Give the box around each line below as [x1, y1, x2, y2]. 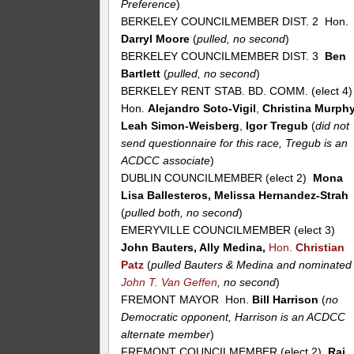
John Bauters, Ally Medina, [121, 241, 269, 254]
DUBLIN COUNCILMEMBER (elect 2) [121, 171, 314, 185]
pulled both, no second [125, 206, 239, 220]
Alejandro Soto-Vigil [148, 102, 257, 115]
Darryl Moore [121, 32, 190, 46]
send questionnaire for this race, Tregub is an [121, 137, 348, 150]
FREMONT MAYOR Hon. [121, 293, 250, 307]
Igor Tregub [243, 119, 309, 133]
